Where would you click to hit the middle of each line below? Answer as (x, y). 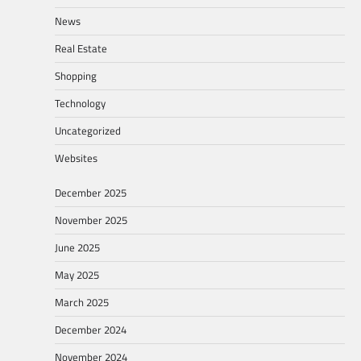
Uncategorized (88, 131)
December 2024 (91, 330)
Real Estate (81, 49)
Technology (80, 104)
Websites (76, 158)
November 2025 (91, 220)
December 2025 (91, 193)
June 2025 (77, 248)
